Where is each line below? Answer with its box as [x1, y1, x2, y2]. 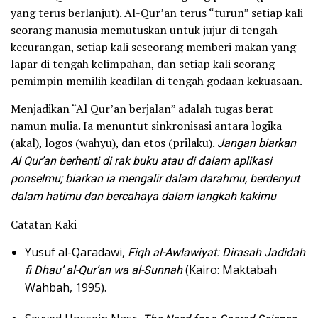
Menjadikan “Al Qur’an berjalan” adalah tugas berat [11, 100, 273, 116]
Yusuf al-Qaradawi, [25, 243, 128, 260]
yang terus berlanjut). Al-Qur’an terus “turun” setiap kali [11, 4, 303, 21]
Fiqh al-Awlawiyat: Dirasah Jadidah [128, 243, 305, 261]
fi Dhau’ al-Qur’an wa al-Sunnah [25, 261, 182, 279]
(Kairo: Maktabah [182, 261, 277, 278]
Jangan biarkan [217, 134, 296, 152]
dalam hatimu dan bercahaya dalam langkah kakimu [11, 187, 276, 205]
